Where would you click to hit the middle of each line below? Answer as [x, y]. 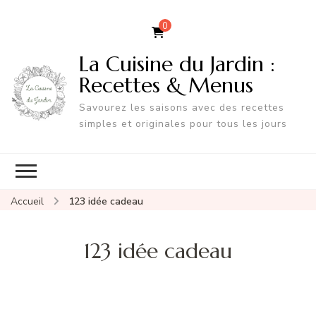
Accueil [27, 201]
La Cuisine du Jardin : [177, 63]
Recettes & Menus [166, 85]
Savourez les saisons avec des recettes [181, 107]
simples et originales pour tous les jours [183, 123]
